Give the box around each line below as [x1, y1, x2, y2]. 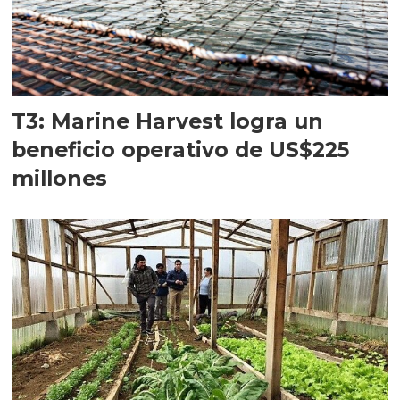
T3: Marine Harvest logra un [12, 108, 324, 135]
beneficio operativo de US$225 [12, 137, 350, 163]
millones [12, 165, 108, 192]
